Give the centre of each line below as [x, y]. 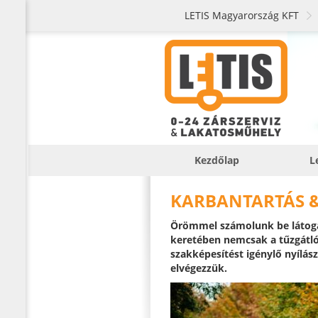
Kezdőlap [217, 160]
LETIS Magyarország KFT [242, 15]
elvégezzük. [199, 268]
